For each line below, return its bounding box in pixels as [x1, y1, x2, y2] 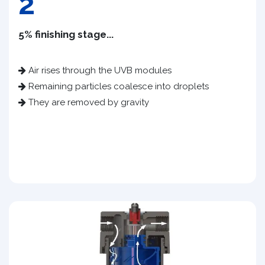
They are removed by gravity [26, 96, 149, 108]
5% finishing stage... [18, 28, 114, 40]
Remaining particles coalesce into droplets [26, 80, 209, 92]
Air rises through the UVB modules [26, 64, 172, 76]
